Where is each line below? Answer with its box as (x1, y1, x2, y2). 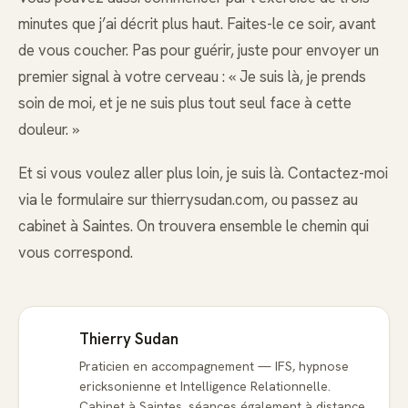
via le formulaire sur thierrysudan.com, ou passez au (18, 189, 358, 210)
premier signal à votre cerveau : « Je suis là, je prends (18, 66, 366, 87)
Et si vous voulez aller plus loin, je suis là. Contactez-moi (18, 163, 388, 184)
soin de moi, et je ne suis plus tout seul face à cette (18, 92, 352, 113)
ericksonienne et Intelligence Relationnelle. (79, 378, 331, 395)
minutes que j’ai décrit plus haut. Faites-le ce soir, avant (18, 13, 376, 34)
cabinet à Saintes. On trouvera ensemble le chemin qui (18, 216, 369, 237)
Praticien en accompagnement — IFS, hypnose (79, 358, 349, 375)
